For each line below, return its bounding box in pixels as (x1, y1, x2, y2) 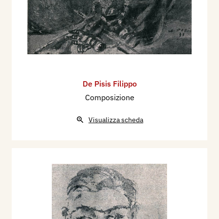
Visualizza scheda (88, 115, 143, 124)
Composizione (85, 92, 134, 102)
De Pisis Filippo (82, 78, 137, 88)
